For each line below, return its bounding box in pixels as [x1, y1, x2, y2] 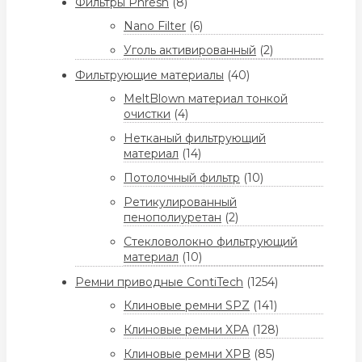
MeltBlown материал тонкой [124, 91, 288, 107]
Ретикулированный [124, 195, 237, 210]
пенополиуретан [124, 210, 221, 225]
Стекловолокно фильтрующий [124, 234, 297, 250]
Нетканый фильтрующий [124, 131, 266, 146]
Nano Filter [124, 19, 186, 34]
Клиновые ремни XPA [124, 322, 249, 338]
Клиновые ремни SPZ [124, 298, 250, 314]
